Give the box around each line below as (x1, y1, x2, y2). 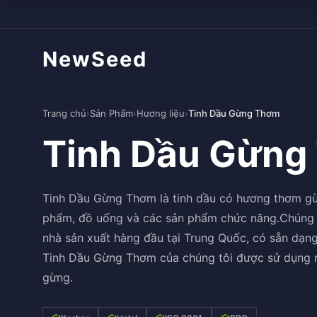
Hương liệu (137, 108, 185, 119)
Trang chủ (42, 108, 86, 119)
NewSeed (42, 46, 147, 71)
